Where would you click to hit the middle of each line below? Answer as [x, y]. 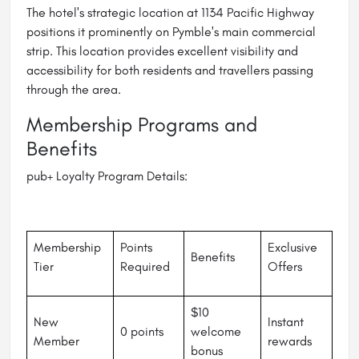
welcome [216, 332]
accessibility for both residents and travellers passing [170, 71]
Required [145, 267]
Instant [286, 322]
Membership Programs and [142, 125]
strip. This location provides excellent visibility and [162, 51]
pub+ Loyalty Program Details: [107, 176]
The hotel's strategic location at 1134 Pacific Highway [170, 13]
